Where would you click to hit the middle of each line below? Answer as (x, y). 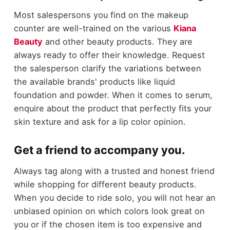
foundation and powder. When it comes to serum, (113, 95)
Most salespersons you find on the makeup (101, 15)
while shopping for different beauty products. (105, 184)
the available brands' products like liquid (94, 82)
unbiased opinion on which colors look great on (109, 211)
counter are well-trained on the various (93, 28)
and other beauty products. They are (117, 42)
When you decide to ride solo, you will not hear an (114, 197)
